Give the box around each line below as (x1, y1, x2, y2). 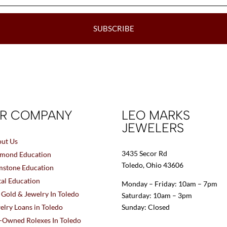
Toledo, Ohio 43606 (122, 160, 184, 169)
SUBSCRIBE (93, 23, 134, 33)
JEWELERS (122, 120, 184, 135)
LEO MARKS (122, 107, 191, 123)
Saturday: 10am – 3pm (122, 191, 193, 200)
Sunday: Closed (122, 202, 170, 211)
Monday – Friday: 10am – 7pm (122, 179, 218, 188)
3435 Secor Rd (122, 148, 168, 158)
